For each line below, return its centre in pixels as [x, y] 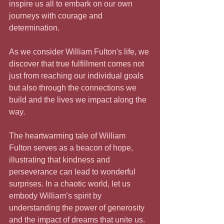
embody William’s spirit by [56, 196]
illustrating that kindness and [60, 160]
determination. [35, 28]
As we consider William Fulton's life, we [80, 52]
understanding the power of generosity [78, 208]
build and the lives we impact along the [79, 100]
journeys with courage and [57, 16]
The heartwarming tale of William [68, 136]
